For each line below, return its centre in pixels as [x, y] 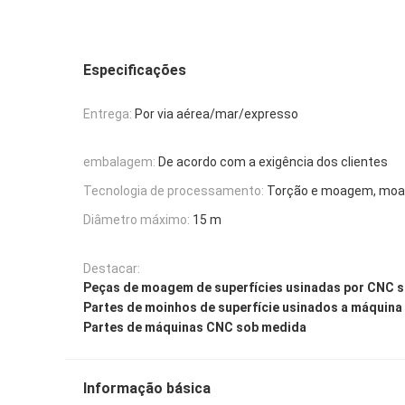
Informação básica [147, 388]
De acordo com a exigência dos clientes [273, 162]
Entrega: [108, 113]
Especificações [135, 70]
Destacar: [112, 268]
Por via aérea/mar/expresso [217, 113]
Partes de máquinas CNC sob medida [195, 327]
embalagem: [119, 162]
